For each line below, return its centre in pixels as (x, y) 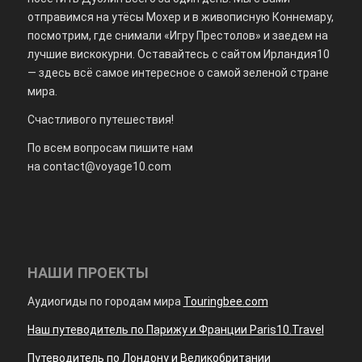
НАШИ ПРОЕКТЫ (88, 273)
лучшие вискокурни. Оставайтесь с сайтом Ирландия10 (178, 55)
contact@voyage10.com (107, 167)
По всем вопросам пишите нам (110, 148)
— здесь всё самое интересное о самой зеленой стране (178, 73)
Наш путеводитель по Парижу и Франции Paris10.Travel (175, 330)
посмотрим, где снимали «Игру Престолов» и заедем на (177, 36)
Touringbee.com (225, 302)
